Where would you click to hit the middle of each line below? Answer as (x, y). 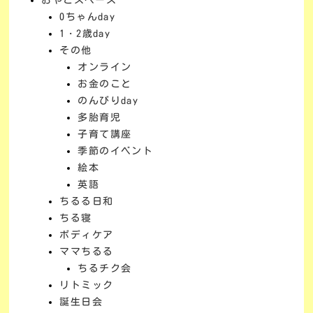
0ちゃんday (88, 16)
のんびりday (108, 100)
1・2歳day (85, 33)
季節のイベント (116, 151)
